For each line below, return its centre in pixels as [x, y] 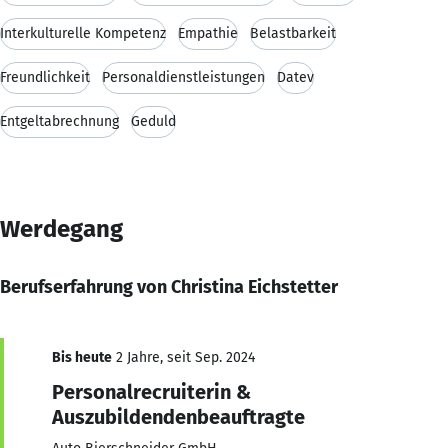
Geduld [153, 121]
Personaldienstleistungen [183, 77]
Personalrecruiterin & [151, 391]
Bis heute [82, 357]
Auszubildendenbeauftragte [178, 416]
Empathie [208, 33]
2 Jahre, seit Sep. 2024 [183, 357]
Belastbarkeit [293, 33]
